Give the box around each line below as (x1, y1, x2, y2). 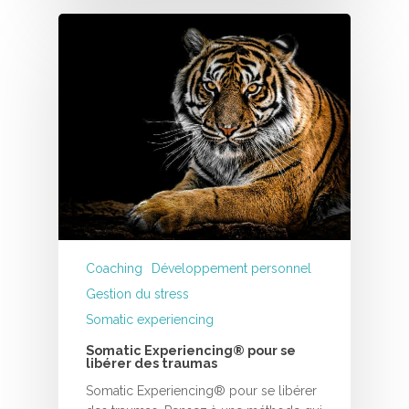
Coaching (86, 261, 142, 277)
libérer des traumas (86, 355, 217, 372)
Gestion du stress (86, 287, 189, 302)
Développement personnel (152, 261, 311, 277)
